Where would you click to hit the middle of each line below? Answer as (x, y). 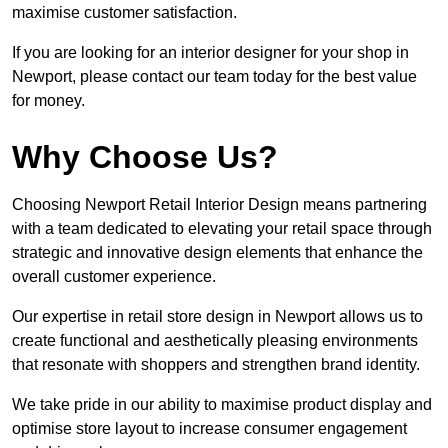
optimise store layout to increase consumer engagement (209, 429)
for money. (48, 101)
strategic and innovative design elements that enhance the (217, 253)
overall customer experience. (114, 277)
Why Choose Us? (145, 157)
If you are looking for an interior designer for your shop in (210, 53)
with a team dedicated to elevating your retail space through (222, 229)
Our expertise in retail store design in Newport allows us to (217, 317)
